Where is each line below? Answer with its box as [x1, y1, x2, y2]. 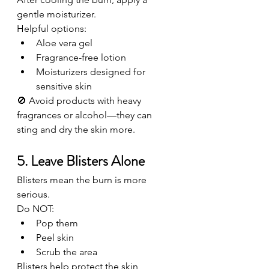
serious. [17, 189, 50, 200]
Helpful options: [17, 23, 86, 34]
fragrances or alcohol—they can [17, 109, 154, 121]
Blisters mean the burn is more [17, 174, 149, 186]
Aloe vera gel [36, 37, 92, 49]
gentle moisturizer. [17, 8, 96, 20]
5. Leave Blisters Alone [17, 151, 145, 171]
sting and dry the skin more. [17, 124, 135, 135]
